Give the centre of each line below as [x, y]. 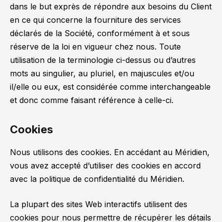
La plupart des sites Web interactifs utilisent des [99, 204]
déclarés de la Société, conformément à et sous [100, 33]
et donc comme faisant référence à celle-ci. [92, 100]
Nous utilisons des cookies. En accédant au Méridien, [110, 152]
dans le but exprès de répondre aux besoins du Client [111, 6]
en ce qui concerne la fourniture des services [95, 20]
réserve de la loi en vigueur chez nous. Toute [95, 46]
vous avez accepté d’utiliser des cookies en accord [105, 165]
